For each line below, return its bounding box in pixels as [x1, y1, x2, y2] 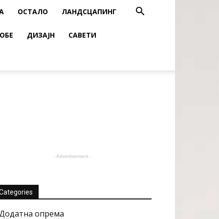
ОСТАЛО [18, 7, 48, 16]
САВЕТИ [68, 30, 96, 40]
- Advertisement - [53, 153, 91, 159]
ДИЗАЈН [27, 30, 55, 40]
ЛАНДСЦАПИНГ [62, 7, 116, 16]
